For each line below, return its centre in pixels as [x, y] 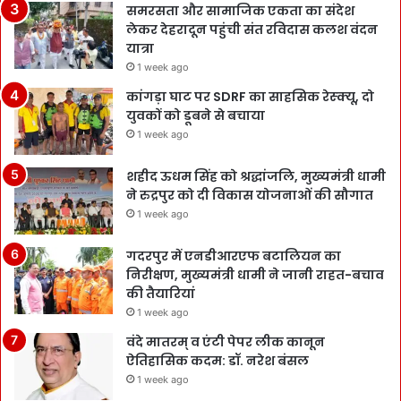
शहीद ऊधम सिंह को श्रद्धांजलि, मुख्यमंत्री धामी [256, 177]
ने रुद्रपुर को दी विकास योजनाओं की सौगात [250, 196]
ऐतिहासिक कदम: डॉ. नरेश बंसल [218, 361]
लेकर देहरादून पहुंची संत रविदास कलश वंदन [252, 30]
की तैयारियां [161, 294]
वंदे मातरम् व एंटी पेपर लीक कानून [226, 342]
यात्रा [140, 49]
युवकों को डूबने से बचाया [196, 116]
